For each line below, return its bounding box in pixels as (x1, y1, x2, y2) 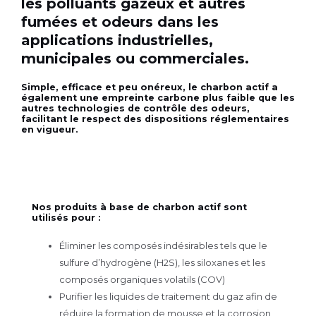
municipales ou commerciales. (21, 50, 249, 67)
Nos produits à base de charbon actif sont (32, 202, 247, 212)
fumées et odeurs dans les (21, 13, 219, 30)
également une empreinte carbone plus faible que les (21, 92, 295, 103)
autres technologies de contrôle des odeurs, (21, 103, 250, 114)
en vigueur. (21, 124, 78, 135)
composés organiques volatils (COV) (59, 274, 225, 285)
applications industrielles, (21, 32, 213, 49)
